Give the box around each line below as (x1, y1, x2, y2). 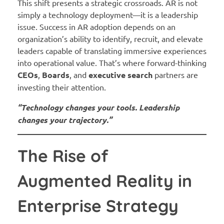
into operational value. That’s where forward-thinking (17, 57, 206, 67)
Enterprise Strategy (17, 194, 178, 216)
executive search (88, 69, 152, 80)
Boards (42, 69, 69, 80)
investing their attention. (17, 81, 106, 92)
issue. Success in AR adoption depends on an (17, 21, 175, 31)
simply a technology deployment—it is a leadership (17, 9, 198, 19)
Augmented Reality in (17, 169, 192, 191)
